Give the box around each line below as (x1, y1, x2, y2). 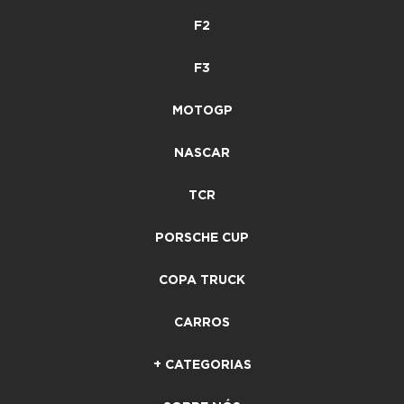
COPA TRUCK (159, 273, 245, 287)
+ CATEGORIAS (152, 358, 252, 372)
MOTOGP (171, 104, 233, 117)
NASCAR (174, 146, 230, 160)
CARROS (174, 316, 230, 329)
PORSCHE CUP (155, 231, 249, 244)
